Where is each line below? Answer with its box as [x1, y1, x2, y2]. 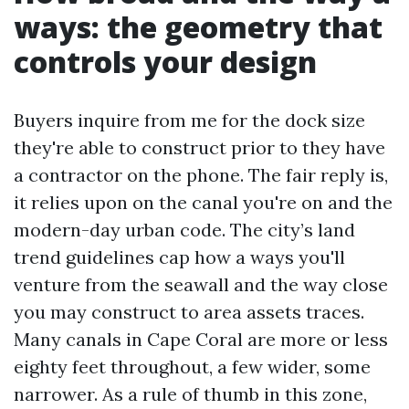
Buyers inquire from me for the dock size [14, 109, 365, 131]
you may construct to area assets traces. [14, 300, 364, 323]
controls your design [14, 42, 317, 81]
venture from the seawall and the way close [14, 273, 388, 296]
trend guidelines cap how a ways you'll [14, 246, 345, 268]
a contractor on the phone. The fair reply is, [14, 163, 388, 186]
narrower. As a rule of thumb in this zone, [14, 383, 367, 405]
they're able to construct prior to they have [14, 136, 385, 159]
